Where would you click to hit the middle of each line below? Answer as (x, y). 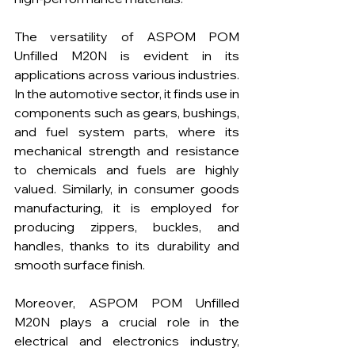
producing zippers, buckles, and (127, 227)
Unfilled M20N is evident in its (127, 56)
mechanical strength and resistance (127, 151)
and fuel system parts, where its (127, 132)
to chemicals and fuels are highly (127, 170)
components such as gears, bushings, (127, 113)
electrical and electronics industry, (127, 341)
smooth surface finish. (80, 265)
